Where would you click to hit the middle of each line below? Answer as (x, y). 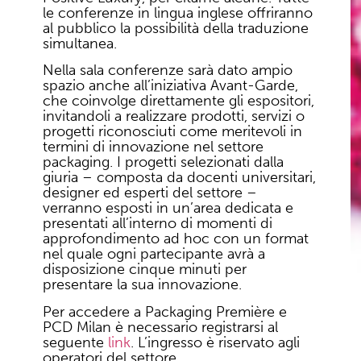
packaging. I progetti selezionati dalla (164, 162)
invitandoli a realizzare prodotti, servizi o (174, 116)
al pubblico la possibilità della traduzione (176, 28)
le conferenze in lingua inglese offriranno (178, 12)
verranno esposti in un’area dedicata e (168, 208)
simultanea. (80, 43)
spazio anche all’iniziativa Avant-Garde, (171, 86)
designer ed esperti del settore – (150, 193)
